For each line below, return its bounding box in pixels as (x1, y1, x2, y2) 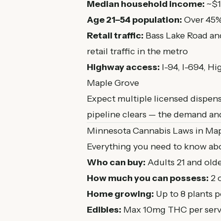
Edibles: (87, 204, 121, 215)
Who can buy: (87, 157, 146, 168)
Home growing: (87, 188, 154, 199)
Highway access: (87, 62, 160, 73)
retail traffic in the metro (87, 46, 188, 57)
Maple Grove (87, 77, 139, 88)
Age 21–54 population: (87, 14, 182, 25)
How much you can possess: (87, 173, 209, 184)
